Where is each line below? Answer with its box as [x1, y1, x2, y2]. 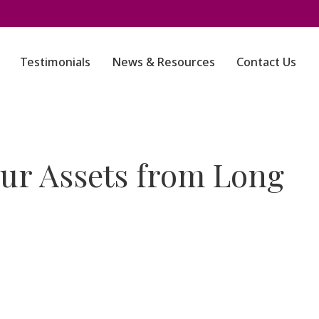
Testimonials [20, 53, 91, 70]
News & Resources [112, 53, 216, 70]
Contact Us [236, 53, 297, 70]
